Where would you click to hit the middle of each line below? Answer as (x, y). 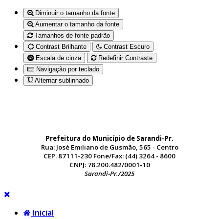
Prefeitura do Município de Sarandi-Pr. (109, 138)
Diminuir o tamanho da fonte (74, 13)
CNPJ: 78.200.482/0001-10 (109, 164)
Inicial (42, 212)
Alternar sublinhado (61, 81)
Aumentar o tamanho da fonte (76, 24)
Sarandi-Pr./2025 (109, 173)
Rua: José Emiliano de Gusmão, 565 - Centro (109, 147)
